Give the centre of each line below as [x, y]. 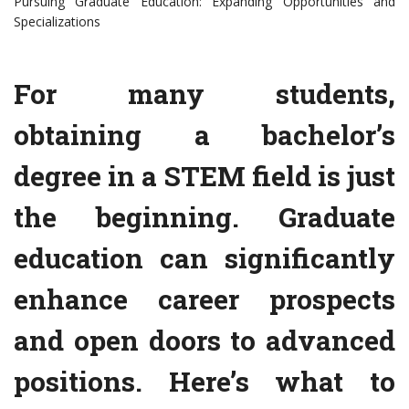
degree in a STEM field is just [204, 176]
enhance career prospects [204, 299]
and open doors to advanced [204, 341]
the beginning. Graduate [204, 217]
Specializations [57, 22]
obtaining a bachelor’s [204, 135]
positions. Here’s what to [204, 382]
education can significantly [204, 258]
